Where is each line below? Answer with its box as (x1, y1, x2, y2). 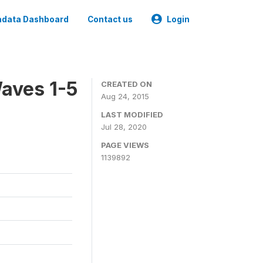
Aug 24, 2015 (101, 92, 149, 101)
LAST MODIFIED (101, 110, 163, 119)
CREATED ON (101, 79, 152, 89)
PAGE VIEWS (101, 140, 149, 150)
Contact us (87, 15, 133, 24)
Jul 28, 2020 (101, 122, 147, 131)
